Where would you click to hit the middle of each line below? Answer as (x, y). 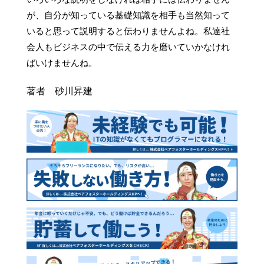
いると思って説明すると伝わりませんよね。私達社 (128, 32)
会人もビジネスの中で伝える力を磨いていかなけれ (128, 47)
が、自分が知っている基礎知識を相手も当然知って (128, 16)
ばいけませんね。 (62, 63)
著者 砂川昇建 (59, 91)
